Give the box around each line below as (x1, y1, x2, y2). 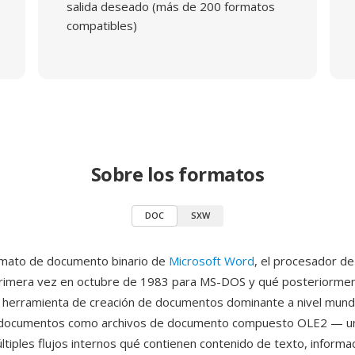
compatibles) (66, 17, 137, 33)
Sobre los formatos (90, 161, 265, 187)
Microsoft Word (169, 253, 254, 269)
